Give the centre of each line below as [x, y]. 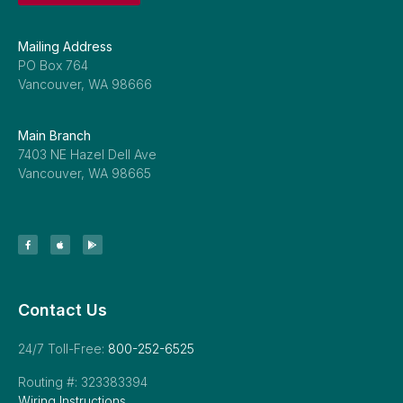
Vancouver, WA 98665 [85, 174]
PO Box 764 [53, 66]
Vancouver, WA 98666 [85, 85]
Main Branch [54, 136]
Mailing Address [65, 47]
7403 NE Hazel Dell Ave [87, 155]
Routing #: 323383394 [83, 382]
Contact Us [63, 310]
